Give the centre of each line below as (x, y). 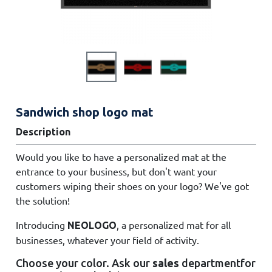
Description (43, 132)
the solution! (43, 200)
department (210, 263)
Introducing (42, 225)
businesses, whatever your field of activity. (108, 240)
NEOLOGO (92, 225)
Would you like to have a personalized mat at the (121, 157)
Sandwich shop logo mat (85, 112)
